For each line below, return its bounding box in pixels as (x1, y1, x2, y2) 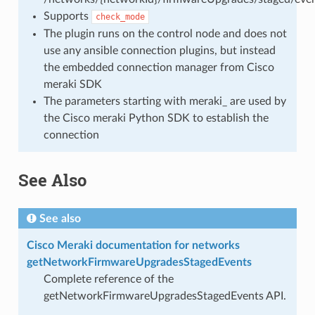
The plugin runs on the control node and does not (43, 27, 287, 39)
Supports (43, 10, 91, 22)
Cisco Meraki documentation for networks (26, 239, 240, 251)
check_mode (95, 11, 145, 22)
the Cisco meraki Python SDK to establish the (43, 112, 269, 124)
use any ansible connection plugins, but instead (43, 44, 276, 56)
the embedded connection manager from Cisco (43, 61, 274, 73)
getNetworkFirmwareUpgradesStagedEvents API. (43, 290, 286, 302)
